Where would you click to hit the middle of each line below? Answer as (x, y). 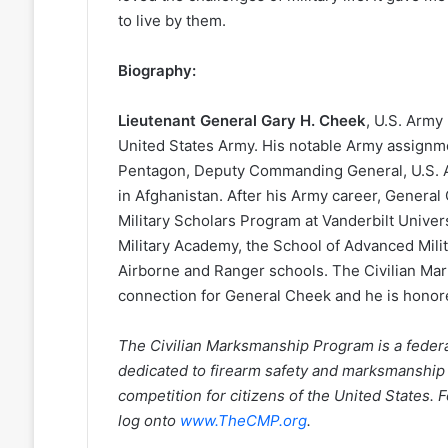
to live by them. (171, 21)
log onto (148, 421)
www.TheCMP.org (243, 421)
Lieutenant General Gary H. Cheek (241, 121)
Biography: (156, 71)
